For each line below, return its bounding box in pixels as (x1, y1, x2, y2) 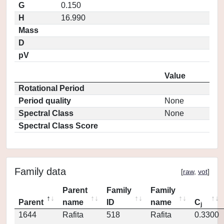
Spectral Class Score (18, 121, 98, 130)
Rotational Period (18, 84, 84, 92)
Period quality (18, 96, 71, 105)
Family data (14, 166, 66, 177)
